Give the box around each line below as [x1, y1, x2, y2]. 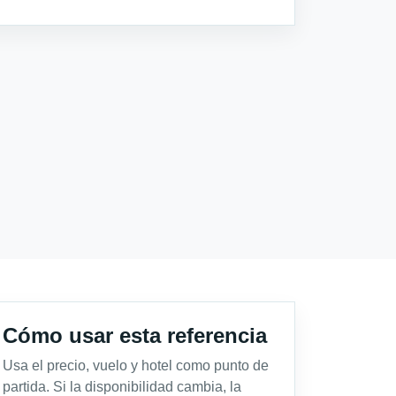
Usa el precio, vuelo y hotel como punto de [3, 357, 269, 373]
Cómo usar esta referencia [3, 323, 267, 347]
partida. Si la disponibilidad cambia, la [3, 378, 241, 394]
